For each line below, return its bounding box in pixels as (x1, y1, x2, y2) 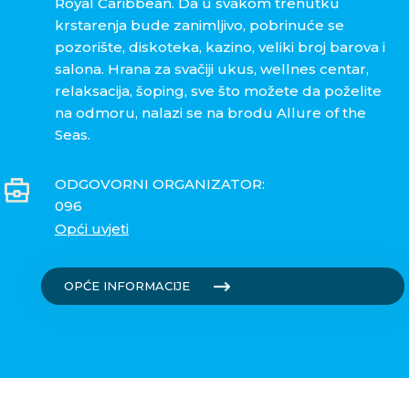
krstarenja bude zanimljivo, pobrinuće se (55, 16, 344, 35)
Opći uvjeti (55, 220, 129, 238)
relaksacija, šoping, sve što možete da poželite (55, 82, 382, 100)
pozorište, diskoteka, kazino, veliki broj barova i (55, 38, 385, 57)
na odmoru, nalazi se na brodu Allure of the (55, 104, 366, 122)
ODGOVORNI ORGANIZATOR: (55, 175, 265, 194)
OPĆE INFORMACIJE (64, 278, 190, 293)
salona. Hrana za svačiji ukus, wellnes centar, (55, 60, 369, 79)
